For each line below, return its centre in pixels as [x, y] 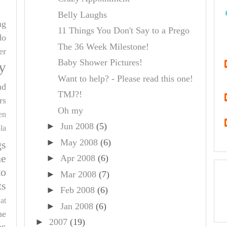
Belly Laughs [82, 14]
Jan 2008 [77, 206]
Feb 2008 [77, 190]
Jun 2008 [77, 126]
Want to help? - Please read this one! [125, 78]
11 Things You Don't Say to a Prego [123, 30]
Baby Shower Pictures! [100, 62]
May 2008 [79, 142]
